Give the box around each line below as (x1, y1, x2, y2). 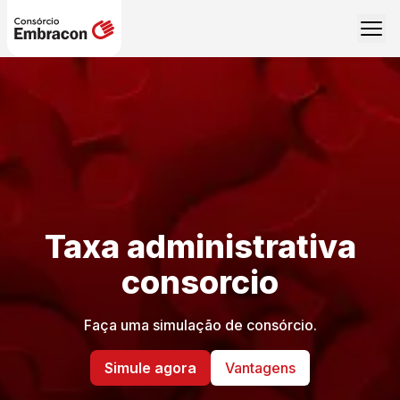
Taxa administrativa (44, 227, 356, 266)
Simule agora (104, 359, 196, 377)
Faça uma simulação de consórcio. (83, 316, 317, 334)
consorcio (121, 262, 279, 302)
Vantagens (225, 359, 296, 377)
